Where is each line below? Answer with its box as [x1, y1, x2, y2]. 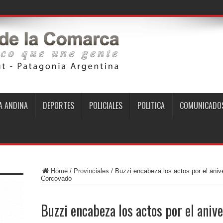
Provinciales [73, 167, 109, 175]
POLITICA [137, 100, 165, 111]
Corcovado [40, 175, 72, 182]
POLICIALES [89, 100, 122, 111]
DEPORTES [42, 100, 74, 111]
